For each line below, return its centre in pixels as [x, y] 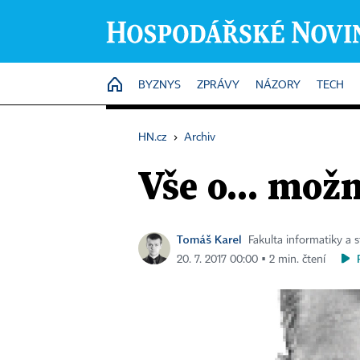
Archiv [200, 137]
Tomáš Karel [209, 239]
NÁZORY [278, 85]
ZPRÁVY [218, 85]
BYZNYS [160, 85]
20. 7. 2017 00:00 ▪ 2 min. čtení [251, 260]
